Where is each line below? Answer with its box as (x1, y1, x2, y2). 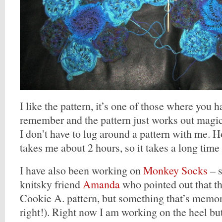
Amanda (83, 177, 120, 191)
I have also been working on (20, 163, 143, 177)
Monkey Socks (143, 163, 208, 177)
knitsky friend (20, 177, 83, 191)
